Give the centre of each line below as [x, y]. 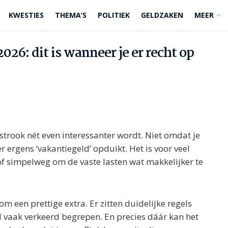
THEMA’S [71, 15]
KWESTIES [26, 15]
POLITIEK [114, 15]
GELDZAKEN [162, 15]
